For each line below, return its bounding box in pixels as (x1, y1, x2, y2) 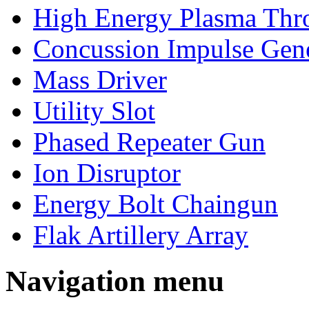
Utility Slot (33, 96, 155, 126)
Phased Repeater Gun (33, 127, 266, 157)
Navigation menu (6, 265, 224, 298)
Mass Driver (33, 65, 167, 95)
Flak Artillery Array (33, 220, 248, 250)
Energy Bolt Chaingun (33, 189, 278, 219)
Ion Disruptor (33, 158, 181, 188)
